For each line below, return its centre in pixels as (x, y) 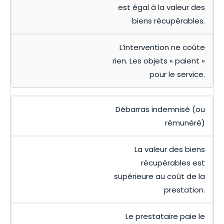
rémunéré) (185, 123)
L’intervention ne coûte (162, 47)
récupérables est (173, 163)
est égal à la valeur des (161, 7)
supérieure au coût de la (159, 176)
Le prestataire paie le (165, 216)
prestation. (184, 190)
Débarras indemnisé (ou (160, 109)
